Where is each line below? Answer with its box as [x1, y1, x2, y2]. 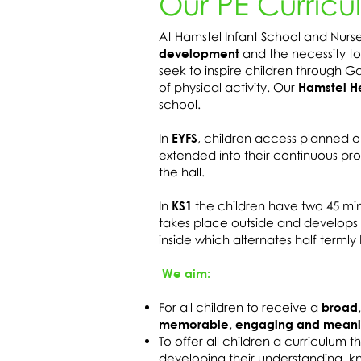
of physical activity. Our [159, 80, 298, 94]
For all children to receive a [159, 300, 322, 314]
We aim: [159, 266, 210, 280]
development [159, 46, 239, 60]
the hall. [159, 164, 205, 179]
